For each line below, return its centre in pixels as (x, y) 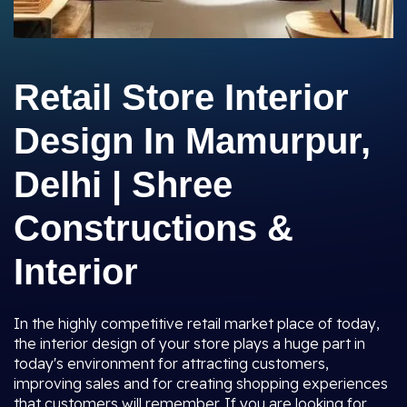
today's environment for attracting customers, (171, 363)
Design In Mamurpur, (192, 141)
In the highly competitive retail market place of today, (197, 323)
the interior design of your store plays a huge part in (189, 343)
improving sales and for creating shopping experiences (201, 383)
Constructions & (154, 228)
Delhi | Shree (123, 184)
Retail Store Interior (181, 97)
